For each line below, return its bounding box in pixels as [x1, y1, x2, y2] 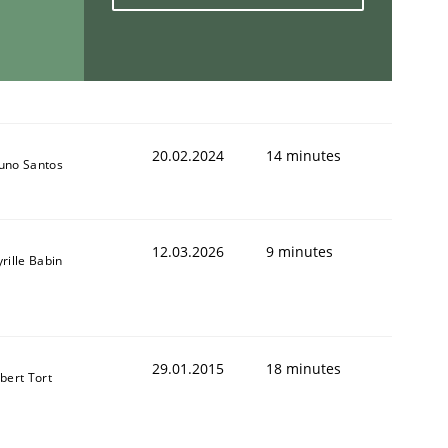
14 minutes [266, 145, 341, 165]
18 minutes [266, 358, 341, 378]
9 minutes [266, 241, 333, 261]
